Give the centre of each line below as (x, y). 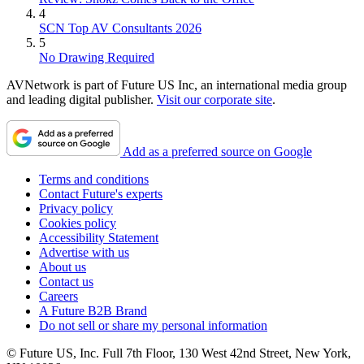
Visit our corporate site (214, 99)
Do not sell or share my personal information (153, 325)
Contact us (66, 281)
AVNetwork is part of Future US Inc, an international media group (177, 84)
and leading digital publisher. (82, 99)
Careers (58, 296)
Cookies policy (78, 223)
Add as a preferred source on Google (217, 151)
